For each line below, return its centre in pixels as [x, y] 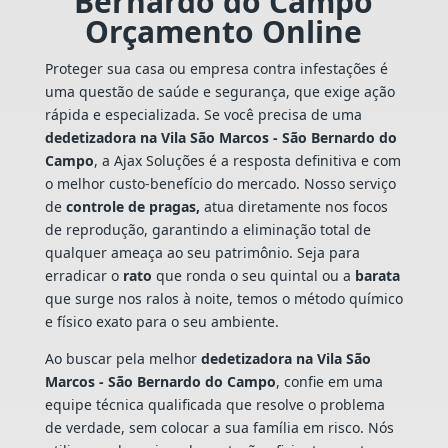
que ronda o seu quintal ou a [253, 275]
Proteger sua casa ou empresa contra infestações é [216, 68]
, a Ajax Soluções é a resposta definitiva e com [247, 160]
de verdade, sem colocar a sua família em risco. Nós [219, 427]
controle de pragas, [132, 206]
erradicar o [83, 275]
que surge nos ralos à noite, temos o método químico [223, 298]
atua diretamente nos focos [293, 206]
